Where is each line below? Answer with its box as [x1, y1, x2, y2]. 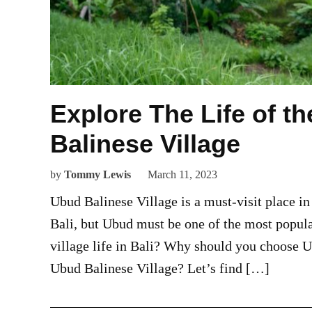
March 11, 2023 [148, 168, 217, 180]
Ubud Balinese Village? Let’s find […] [50, 260, 270, 276]
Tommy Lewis [64, 168, 131, 180]
